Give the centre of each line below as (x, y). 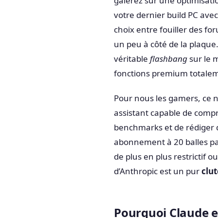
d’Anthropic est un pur (158, 171)
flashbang (169, 59)
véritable (132, 59)
